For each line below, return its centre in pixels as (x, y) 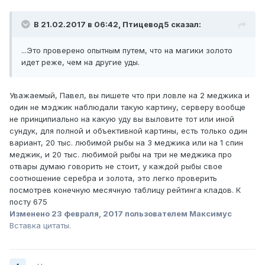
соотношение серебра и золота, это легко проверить (113, 178)
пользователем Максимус (177, 214)
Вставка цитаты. (40, 226)
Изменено (30, 214)
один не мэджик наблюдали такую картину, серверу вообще (127, 107)
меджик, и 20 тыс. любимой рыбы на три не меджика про (121, 155)
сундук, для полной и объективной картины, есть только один (128, 131)
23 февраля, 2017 (87, 214)
